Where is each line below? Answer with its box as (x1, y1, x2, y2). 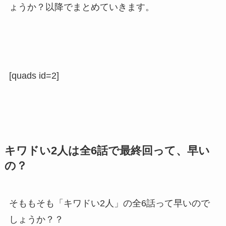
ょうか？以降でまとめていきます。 (9, 2, 154, 13)
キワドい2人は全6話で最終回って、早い (4, 144, 210, 157)
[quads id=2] (9, 70, 59, 81)
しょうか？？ (9, 214, 64, 224)
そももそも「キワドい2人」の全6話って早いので (9, 198, 210, 208)
